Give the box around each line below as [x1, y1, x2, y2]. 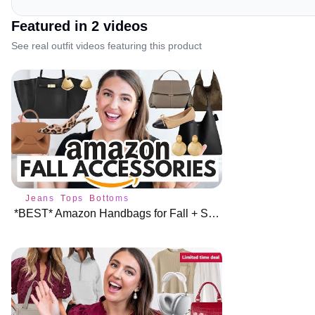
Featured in [11, 18, 91, 34]
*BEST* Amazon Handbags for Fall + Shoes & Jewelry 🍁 [208, 207, 219, 219]
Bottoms [89, 193, 129, 203]
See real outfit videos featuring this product [11, 40, 202, 52]
